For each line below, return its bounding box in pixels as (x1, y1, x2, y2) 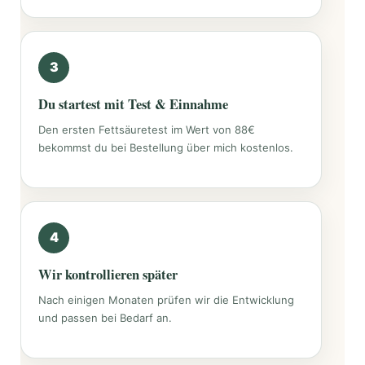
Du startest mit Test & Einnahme (38, 94, 228, 114)
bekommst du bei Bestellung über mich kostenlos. (38, 140, 293, 154)
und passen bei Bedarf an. (38, 310, 172, 324)
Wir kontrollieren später (38, 264, 178, 284)
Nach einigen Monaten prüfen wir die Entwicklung (38, 292, 294, 306)
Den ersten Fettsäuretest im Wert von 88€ (38, 122, 255, 136)
